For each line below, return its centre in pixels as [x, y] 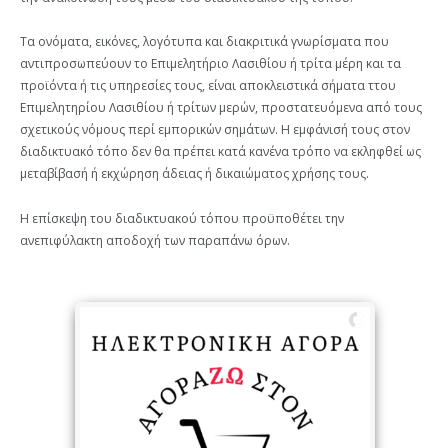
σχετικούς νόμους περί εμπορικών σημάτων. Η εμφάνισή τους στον [215, 130]
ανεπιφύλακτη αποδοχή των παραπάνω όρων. [155, 240]
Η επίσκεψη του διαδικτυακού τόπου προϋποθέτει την [182, 218]
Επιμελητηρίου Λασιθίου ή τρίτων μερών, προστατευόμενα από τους [221, 108]
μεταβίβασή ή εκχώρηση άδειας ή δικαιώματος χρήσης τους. [194, 174]
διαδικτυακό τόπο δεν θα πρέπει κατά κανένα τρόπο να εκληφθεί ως [220, 152]
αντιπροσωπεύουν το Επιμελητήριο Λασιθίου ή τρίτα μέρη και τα [210, 64]
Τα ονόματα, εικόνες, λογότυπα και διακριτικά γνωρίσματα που [204, 42]
